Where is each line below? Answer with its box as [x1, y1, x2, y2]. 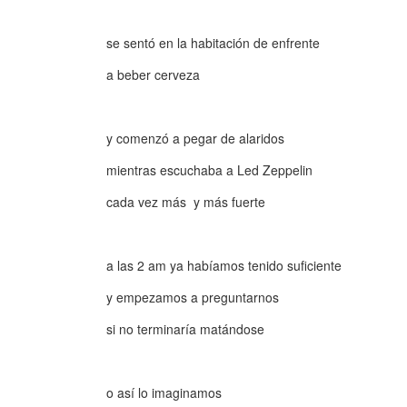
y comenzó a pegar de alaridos [106, 129, 284, 147]
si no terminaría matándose [106, 320, 264, 338]
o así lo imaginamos [106, 383, 222, 402]
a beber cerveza [106, 65, 200, 84]
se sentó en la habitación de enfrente [106, 34, 320, 52]
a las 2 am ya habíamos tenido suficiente [106, 256, 342, 274]
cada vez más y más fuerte [106, 193, 265, 211]
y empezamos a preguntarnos [106, 288, 279, 306]
